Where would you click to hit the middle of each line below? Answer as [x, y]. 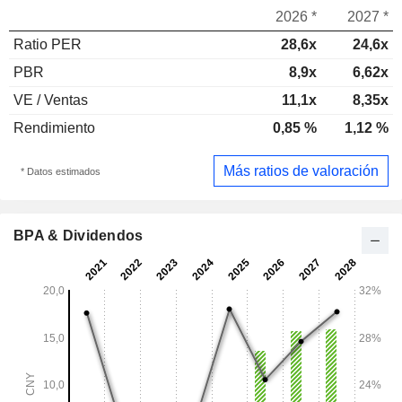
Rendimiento [54, 128]
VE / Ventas [51, 100]
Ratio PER [48, 44]
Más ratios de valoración [301, 170]
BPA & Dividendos [79, 236]
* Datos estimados [60, 171]
